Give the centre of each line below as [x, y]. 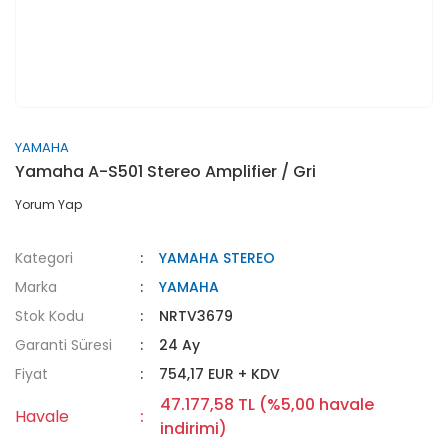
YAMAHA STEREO [217, 258]
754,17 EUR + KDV [220, 374]
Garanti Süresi [63, 345]
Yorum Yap [48, 204]
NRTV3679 [196, 316]
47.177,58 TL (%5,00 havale [267, 404]
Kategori [44, 258]
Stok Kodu [49, 316]
